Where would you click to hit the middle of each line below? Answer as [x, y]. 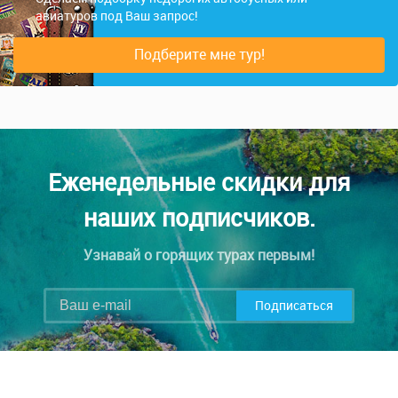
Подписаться [294, 305]
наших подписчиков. [199, 217]
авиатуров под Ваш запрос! [117, 16]
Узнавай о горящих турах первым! [199, 255]
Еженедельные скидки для [199, 182]
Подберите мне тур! [199, 54]
